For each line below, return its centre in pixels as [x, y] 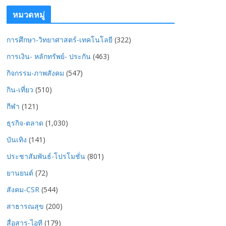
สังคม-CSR [23, 189]
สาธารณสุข [25, 206]
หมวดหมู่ [29, 15]
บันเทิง [17, 139]
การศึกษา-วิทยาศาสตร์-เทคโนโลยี [60, 40]
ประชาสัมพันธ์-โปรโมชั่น [46, 156]
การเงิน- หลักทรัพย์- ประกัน [49, 56]
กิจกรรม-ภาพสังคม [35, 73]
